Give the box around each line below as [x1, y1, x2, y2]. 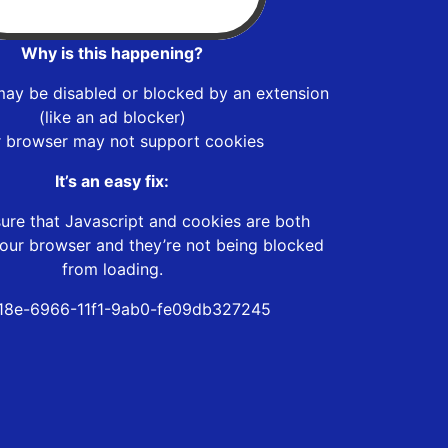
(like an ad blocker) [38, 106, 186, 127]
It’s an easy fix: [55, 170, 169, 191]
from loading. [61, 258, 163, 279]
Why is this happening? [21, 42, 203, 63]
